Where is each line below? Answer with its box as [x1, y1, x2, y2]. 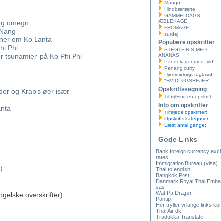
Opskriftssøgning [158, 86, 207, 93]
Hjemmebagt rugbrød [164, 72, 212, 77]
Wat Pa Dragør [156, 190, 192, 196]
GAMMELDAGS [164, 13, 200, 18]
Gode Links [158, 135, 197, 143]
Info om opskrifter [158, 102, 208, 109]
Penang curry [164, 65, 195, 71]
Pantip [156, 196, 171, 202]
